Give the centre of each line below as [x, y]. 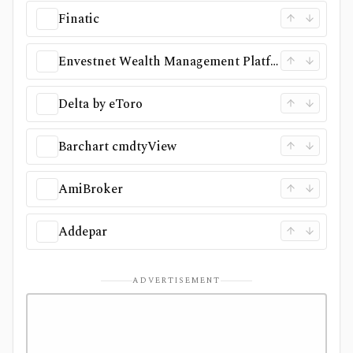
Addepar [83, 232]
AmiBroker [91, 189]
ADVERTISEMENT [176, 281]
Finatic [79, 19]
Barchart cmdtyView [117, 147]
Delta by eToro [100, 104]
